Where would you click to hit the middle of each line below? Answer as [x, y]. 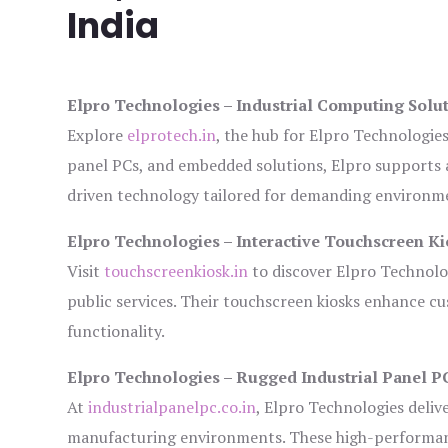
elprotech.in [172, 135]
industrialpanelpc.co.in [172, 407]
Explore [97, 135]
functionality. [116, 331]
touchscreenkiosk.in [176, 271]
